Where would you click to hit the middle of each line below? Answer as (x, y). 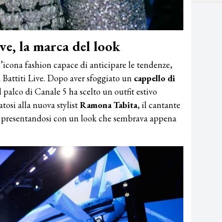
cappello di (154, 78)
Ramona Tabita (109, 105)
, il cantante (159, 105)
